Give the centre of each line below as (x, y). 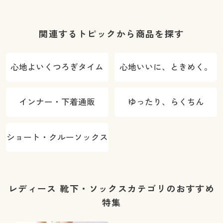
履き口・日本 (176, 7)
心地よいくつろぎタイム (57, 67)
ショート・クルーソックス (57, 137)
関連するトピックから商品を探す (111, 34)
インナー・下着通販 (57, 102)
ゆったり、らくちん (166, 102)
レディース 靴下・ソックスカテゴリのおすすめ (111, 188)
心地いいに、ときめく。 (166, 67)
